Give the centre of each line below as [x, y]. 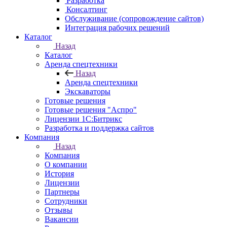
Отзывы [59, 210]
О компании [66, 164]
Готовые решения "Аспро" [91, 110]
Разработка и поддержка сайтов [99, 128]
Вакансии [62, 219]
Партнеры [62, 192]
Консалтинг [86, 9]
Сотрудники [66, 201]
